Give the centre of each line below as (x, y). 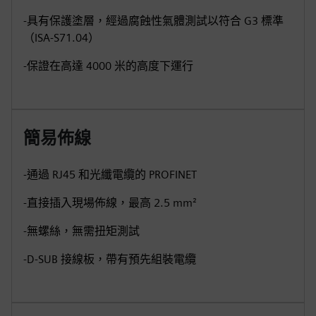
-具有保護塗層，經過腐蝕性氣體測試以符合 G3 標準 (153, 21)
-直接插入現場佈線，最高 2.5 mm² (110, 203)
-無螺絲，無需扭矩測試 (81, 231)
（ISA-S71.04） (61, 38)
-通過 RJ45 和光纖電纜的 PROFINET (110, 175)
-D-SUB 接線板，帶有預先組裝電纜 (110, 259)
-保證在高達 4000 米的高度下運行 (108, 66)
